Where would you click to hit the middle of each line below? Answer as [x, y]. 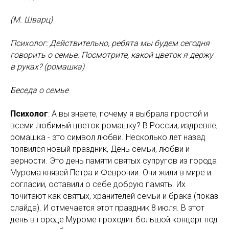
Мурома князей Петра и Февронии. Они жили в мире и [111, 173]
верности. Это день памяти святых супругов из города [113, 161]
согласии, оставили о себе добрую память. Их [98, 184]
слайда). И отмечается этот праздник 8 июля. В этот [107, 208]
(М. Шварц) [31, 20]
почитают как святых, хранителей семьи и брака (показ [114, 196]
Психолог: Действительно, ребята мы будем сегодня [110, 43]
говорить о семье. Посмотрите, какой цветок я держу [112, 55]
